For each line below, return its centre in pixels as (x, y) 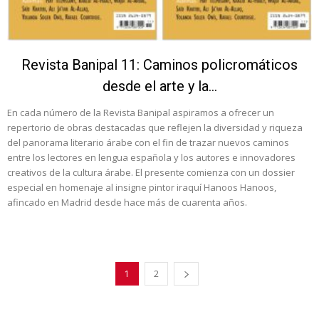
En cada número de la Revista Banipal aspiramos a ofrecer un (141, 112)
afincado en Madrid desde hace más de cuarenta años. (127, 202)
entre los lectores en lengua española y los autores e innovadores (151, 157)
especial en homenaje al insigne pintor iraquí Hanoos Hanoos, (142, 187)
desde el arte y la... (159, 86)
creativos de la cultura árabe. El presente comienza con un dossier (151, 172)
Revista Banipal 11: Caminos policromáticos (159, 64)
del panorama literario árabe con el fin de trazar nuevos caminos (148, 142)
